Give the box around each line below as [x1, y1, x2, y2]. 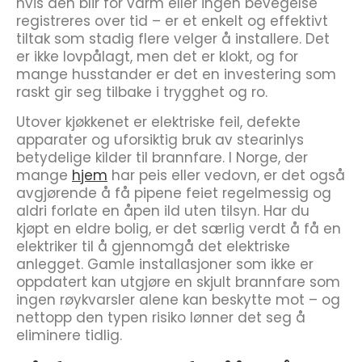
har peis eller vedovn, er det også [107, 166, 345, 185]
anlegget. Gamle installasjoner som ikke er [16, 255, 314, 274]
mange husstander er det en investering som [16, 65, 336, 84]
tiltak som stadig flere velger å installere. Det [16, 29, 330, 48]
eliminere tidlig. [16, 326, 122, 345]
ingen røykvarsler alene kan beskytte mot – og [16, 290, 340, 309]
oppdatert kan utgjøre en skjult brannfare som [16, 272, 340, 292]
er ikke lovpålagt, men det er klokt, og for [16, 47, 298, 66]
